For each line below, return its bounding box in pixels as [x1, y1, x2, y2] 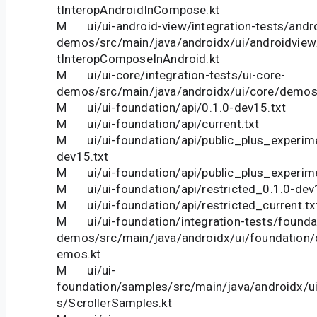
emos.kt [57, 247, 101, 262]
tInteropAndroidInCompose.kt [57, 3, 220, 18]
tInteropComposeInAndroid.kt [57, 52, 220, 67]
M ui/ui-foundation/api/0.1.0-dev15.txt [57, 100, 287, 115]
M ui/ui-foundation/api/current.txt [57, 117, 260, 132]
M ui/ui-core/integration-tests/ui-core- [57, 68, 286, 83]
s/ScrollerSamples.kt [57, 296, 172, 311]
